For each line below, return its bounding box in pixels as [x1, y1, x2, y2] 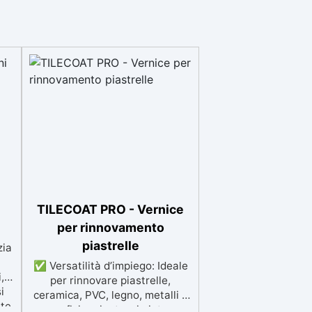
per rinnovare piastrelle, [50, 274, 171, 287]
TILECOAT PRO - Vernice [37, 202, 184, 217]
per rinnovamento [56, 220, 164, 235]
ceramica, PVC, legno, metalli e [33, 288, 188, 302]
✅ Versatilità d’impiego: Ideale [33, 259, 188, 272]
